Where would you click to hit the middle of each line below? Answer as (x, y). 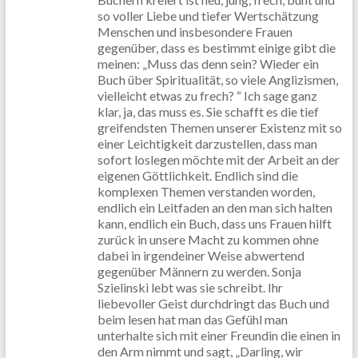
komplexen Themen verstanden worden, (206, 191)
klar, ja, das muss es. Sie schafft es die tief (208, 111)
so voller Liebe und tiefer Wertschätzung (208, 16)
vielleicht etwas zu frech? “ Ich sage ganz (207, 95)
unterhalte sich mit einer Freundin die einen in (219, 335)
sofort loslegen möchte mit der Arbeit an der (218, 159)
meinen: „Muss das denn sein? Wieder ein (208, 64)
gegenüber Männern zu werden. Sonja (199, 271)
